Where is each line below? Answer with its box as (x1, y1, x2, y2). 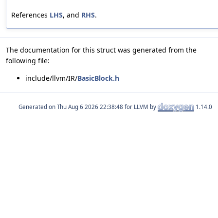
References (11, 10, 50, 19)
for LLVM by (123, 103, 158, 110)
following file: (6, 55, 50, 65)
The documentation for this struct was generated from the (6, 45, 197, 54)
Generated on (18, 103, 57, 110)
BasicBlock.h (77, 73, 119, 83)
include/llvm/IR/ (25, 73, 77, 83)
